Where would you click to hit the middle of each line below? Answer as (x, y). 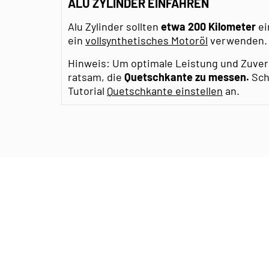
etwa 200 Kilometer (210, 26)
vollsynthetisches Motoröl (147, 40)
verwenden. (237, 40)
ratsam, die (95, 77)
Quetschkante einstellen (165, 90)
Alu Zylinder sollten (114, 26)
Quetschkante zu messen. (187, 77)
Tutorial (87, 90)
